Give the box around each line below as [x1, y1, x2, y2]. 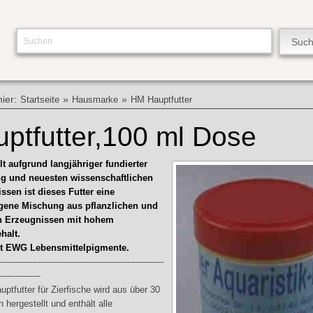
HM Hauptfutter [131, 95, 193, 105]
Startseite [20, 95, 60, 105]
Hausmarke [72, 95, 119, 105]
